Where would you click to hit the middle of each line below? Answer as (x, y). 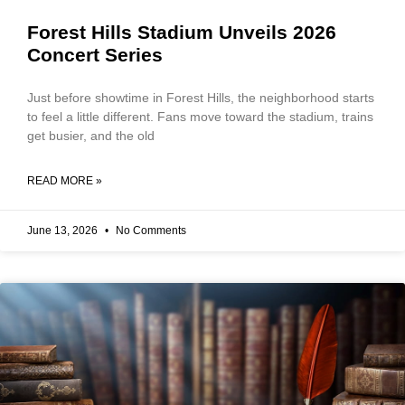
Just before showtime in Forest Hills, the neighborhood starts (201, 98)
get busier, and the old (91, 136)
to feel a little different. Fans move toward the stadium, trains (200, 117)
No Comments (150, 231)
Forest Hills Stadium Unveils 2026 (182, 32)
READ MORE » (65, 181)
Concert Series (95, 55)
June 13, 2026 (64, 231)
